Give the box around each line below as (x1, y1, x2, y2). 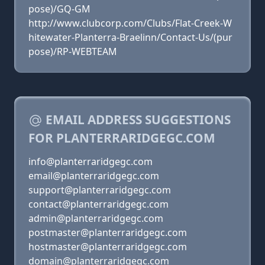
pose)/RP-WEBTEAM (28, 45, 117, 58)
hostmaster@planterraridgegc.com (28, 240, 187, 253)
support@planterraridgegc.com (28, 183, 171, 196)
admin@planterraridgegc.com (28, 212, 163, 225)
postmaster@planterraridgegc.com (28, 226, 187, 239)
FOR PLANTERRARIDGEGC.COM (28, 130, 215, 146)
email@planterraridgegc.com (28, 169, 159, 182)
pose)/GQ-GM (28, 2, 91, 15)
